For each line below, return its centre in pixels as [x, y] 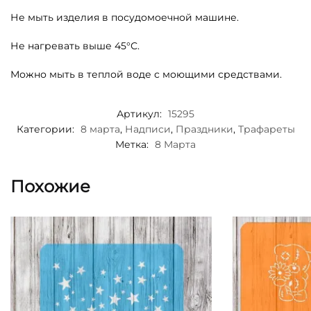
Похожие [50, 186]
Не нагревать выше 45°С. [75, 45]
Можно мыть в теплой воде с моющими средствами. [146, 74]
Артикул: [141, 114]
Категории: [47, 129]
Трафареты [266, 129]
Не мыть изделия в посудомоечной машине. [125, 18]
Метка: [133, 144]
